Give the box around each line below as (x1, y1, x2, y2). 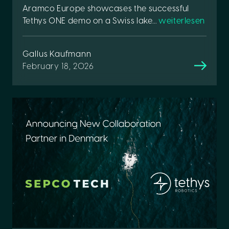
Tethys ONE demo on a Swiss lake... (22, 17, 158, 26)
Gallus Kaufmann (22, 50, 91, 59)
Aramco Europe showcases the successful (22, 5, 189, 14)
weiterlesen (158, 17, 205, 26)
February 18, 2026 (22, 62, 94, 72)
